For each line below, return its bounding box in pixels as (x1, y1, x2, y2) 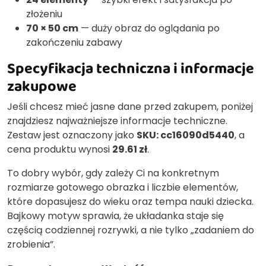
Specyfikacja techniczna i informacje (7, 56, 254, 79)
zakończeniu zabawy (26, 35, 122, 49)
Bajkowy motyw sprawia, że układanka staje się (7, 208, 224, 223)
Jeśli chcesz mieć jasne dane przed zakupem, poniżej (7, 99, 253, 113)
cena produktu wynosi (7, 142, 112, 156)
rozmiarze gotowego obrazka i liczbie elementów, (7, 180, 238, 194)
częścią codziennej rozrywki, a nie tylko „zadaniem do (7, 223, 254, 237)
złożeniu (26, 7, 62, 21)
